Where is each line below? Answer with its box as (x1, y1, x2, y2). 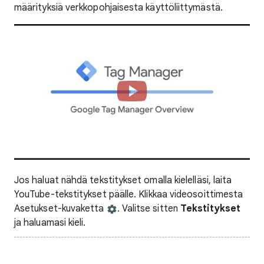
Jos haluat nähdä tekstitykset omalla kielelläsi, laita (14, 174, 232, 186)
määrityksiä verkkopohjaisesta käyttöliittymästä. (14, 2, 223, 14)
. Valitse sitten (117, 203, 180, 214)
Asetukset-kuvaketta (14, 203, 107, 214)
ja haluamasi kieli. (14, 217, 86, 229)
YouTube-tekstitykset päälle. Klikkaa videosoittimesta (14, 189, 243, 200)
